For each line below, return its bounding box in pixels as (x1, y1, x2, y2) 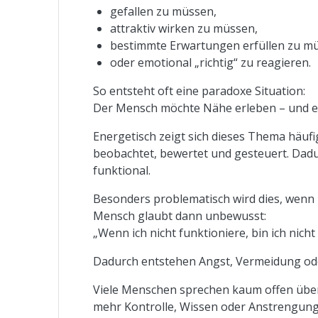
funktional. (93, 162, 151, 178)
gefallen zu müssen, (110, 3, 217, 19)
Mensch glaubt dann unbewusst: (93, 207, 267, 224)
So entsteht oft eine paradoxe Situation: (93, 82, 306, 99)
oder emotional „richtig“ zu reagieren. (110, 54, 312, 70)
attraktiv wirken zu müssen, (110, 20, 258, 36)
